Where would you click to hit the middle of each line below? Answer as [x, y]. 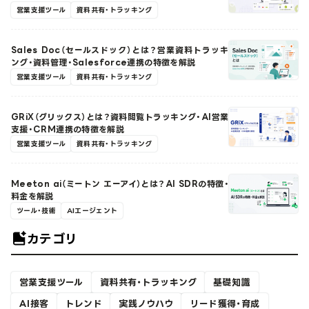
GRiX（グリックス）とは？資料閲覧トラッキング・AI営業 [120, 117]
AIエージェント [92, 210]
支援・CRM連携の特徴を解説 [68, 129]
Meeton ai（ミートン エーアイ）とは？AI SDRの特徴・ [120, 183]
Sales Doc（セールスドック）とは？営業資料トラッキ [120, 50]
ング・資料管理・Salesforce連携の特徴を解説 [103, 62]
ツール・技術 [36, 210]
